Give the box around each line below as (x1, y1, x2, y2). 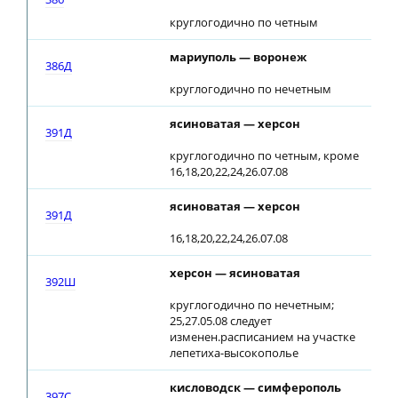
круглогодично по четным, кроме (170, 147, 359, 163)
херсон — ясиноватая (170, 265, 300, 281)
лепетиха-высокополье (170, 345, 298, 361)
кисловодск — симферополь (170, 379, 341, 395)
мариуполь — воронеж (170, 49, 306, 65)
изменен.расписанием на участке (170, 329, 355, 345)
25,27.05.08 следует (170, 313, 272, 329)
